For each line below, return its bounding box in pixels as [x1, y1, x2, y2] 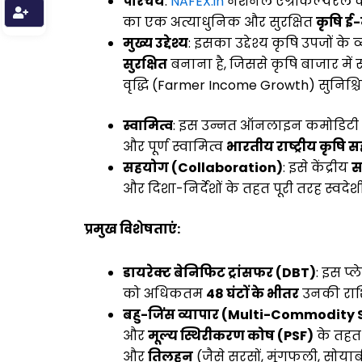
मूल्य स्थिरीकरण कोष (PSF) [148, 326, 314, 345]
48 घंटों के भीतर [206, 284, 299, 303]
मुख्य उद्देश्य [123, 33, 188, 53]
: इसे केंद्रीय [283, 158, 351, 177]
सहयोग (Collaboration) [123, 158, 283, 177]
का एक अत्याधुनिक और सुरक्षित [123, 12, 316, 32]
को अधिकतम [123, 284, 206, 303]
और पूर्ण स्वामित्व [123, 137, 226, 156]
